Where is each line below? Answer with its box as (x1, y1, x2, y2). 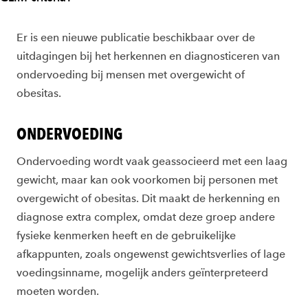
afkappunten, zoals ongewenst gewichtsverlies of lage (16, 247, 285, 261)
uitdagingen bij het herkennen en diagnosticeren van (16, 49, 280, 63)
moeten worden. (16, 285, 99, 298)
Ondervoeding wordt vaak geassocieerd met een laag (16, 155, 287, 168)
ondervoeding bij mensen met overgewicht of (16, 68, 245, 81)
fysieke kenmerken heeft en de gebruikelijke (16, 229, 236, 242)
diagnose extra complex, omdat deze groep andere (16, 210, 275, 223)
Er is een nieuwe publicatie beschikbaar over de (16, 31, 255, 44)
